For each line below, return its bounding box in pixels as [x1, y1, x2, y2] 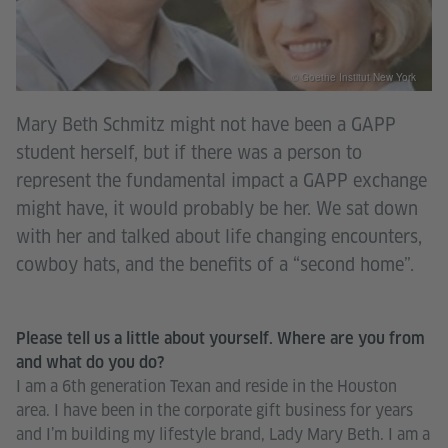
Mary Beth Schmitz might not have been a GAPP [16, 112, 396, 136]
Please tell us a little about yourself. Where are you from [16, 328, 425, 348]
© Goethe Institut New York [291, 69, 416, 84]
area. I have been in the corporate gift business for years [16, 399, 413, 421]
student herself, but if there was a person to [16, 140, 362, 164]
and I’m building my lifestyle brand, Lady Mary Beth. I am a [16, 423, 430, 445]
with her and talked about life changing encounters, [16, 224, 422, 248]
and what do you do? [16, 352, 164, 372]
